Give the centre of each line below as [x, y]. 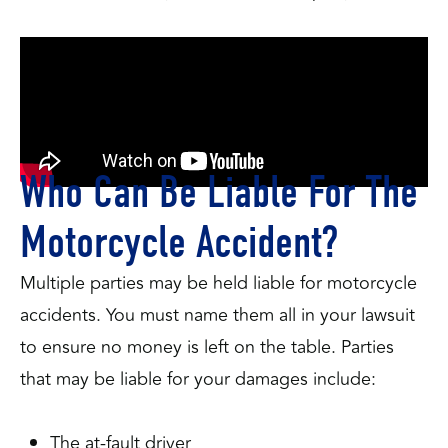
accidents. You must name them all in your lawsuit [217, 315]
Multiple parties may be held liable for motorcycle [218, 283]
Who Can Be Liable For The [219, 192]
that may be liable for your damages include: [198, 379]
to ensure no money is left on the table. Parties [207, 347]
